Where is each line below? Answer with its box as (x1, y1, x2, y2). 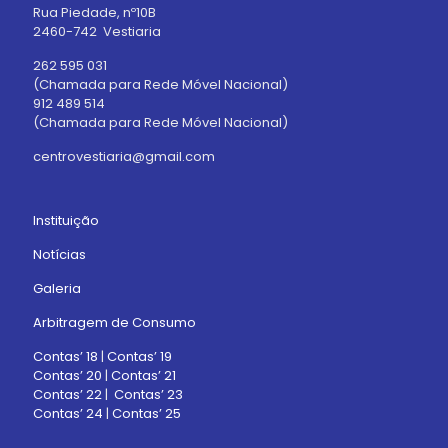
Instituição (33, 211, 99, 230)
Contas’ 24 (33, 404, 106, 423)
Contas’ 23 (114, 385, 183, 404)
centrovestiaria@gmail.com (33, 147, 215, 166)
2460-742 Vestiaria (33, 22, 161, 41)
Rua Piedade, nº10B (33, 3, 156, 22)
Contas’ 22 (33, 385, 102, 404)
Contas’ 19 (107, 347, 172, 366)
